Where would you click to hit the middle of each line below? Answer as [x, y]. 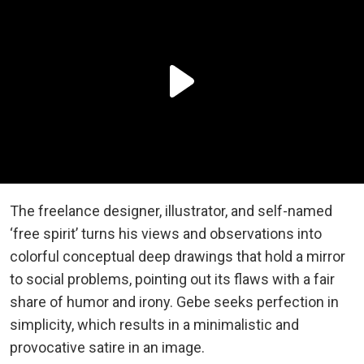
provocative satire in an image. [107, 347]
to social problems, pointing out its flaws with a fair [172, 279]
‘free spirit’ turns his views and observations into [166, 233]
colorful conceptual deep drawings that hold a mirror [178, 256]
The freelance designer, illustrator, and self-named [171, 210]
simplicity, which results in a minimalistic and [154, 324]
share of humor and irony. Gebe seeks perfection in [174, 301]
